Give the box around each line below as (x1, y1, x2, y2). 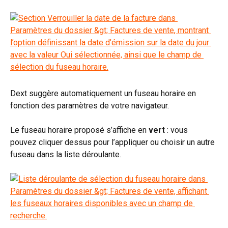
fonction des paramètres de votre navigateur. (10, 100, 169, 110)
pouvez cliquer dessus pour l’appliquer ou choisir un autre (10, 137, 217, 147)
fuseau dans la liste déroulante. (10, 149, 121, 159)
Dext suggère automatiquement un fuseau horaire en (10, 88, 198, 98)
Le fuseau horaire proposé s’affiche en (10, 125, 149, 135)
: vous (165, 125, 190, 135)
